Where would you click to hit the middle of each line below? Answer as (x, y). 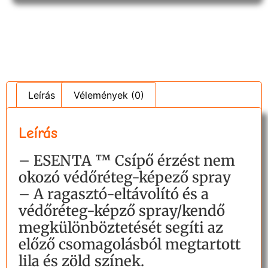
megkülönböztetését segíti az (121, 228)
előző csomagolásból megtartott (130, 245)
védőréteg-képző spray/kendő (122, 211)
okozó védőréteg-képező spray (125, 178)
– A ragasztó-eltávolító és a (114, 194)
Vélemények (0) (109, 95)
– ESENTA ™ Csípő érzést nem (127, 161)
